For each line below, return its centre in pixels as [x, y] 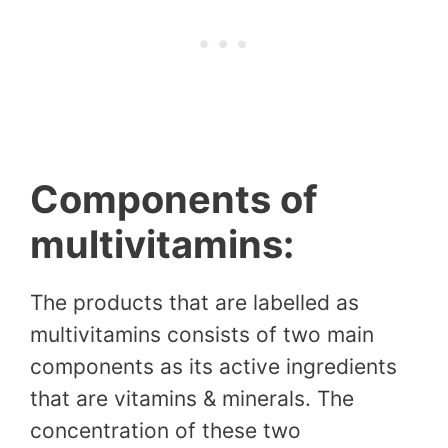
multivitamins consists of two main [202, 335]
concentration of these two [165, 431]
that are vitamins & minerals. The [192, 399]
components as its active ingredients [213, 367]
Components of [174, 199]
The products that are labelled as [194, 303]
